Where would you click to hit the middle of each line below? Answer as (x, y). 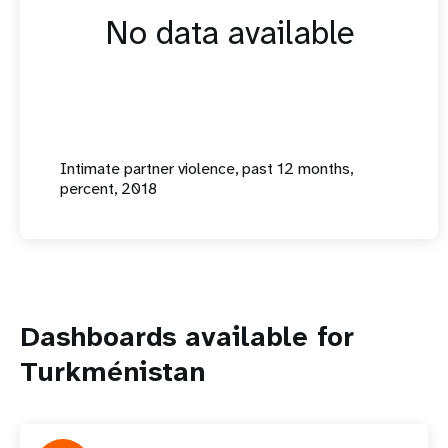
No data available (229, 33)
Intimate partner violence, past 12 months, (206, 168)
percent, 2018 (108, 188)
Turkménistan (112, 371)
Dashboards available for (186, 336)
